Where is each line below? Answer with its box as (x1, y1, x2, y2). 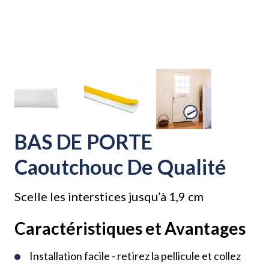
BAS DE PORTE (14, 128, 153, 154)
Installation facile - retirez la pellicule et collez (29, 249, 241, 262)
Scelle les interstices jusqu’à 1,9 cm (14, 189, 204, 204)
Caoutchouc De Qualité (14, 154, 227, 179)
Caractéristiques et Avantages (14, 217, 246, 238)
